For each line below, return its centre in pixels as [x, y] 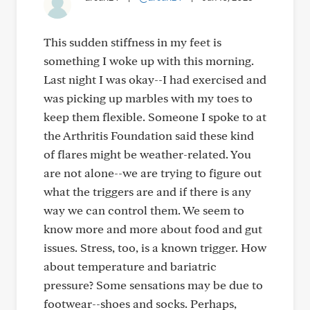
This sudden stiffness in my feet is [133, 42]
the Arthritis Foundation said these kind [149, 135]
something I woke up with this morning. [149, 61]
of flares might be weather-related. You [147, 154]
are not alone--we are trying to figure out [153, 173]
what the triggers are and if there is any [147, 191]
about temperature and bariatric [130, 266]
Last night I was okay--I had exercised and [155, 79]
